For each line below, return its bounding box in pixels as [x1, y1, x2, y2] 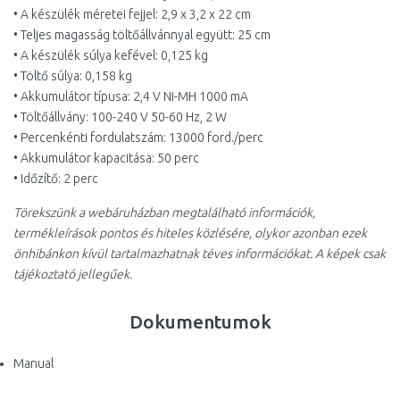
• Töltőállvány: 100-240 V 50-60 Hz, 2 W [13, 110, 227, 124]
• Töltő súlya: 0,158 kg [13, 69, 132, 83]
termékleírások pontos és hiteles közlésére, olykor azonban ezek [13, 226, 367, 240]
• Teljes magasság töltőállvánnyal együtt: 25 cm [13, 28, 271, 42]
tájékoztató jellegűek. [13, 267, 132, 281]
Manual [13, 356, 54, 371]
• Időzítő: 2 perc [13, 171, 98, 186]
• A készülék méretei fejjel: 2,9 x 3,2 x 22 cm [13, 7, 251, 21]
